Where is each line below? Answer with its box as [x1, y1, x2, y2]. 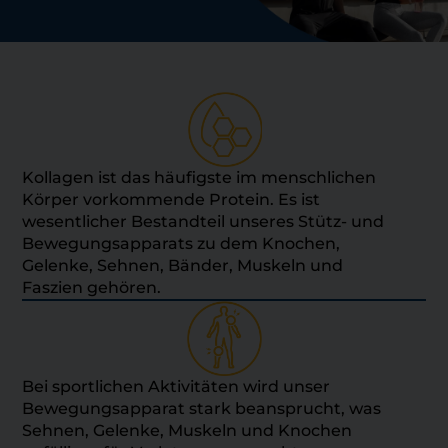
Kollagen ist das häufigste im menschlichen [22, 167, 377, 187]
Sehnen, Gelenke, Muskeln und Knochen [22, 420, 353, 440]
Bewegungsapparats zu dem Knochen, [22, 233, 341, 253]
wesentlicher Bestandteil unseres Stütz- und [22, 211, 385, 231]
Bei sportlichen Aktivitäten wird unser [22, 376, 331, 396]
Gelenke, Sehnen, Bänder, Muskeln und [22, 255, 344, 275]
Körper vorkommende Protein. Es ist [22, 189, 321, 209]
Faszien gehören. [22, 277, 162, 297]
